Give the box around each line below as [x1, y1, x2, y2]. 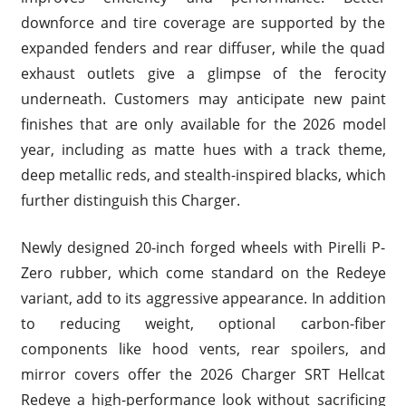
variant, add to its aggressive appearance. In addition [20, 287, 386, 308]
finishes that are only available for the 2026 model [20, 113, 386, 134]
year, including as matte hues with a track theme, [20, 139, 386, 159]
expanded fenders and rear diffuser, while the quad [20, 37, 386, 58]
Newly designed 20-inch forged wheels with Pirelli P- [20, 237, 386, 257]
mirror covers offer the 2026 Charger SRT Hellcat [20, 363, 386, 384]
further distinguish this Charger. [20, 189, 240, 210]
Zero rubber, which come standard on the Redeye [20, 262, 386, 283]
